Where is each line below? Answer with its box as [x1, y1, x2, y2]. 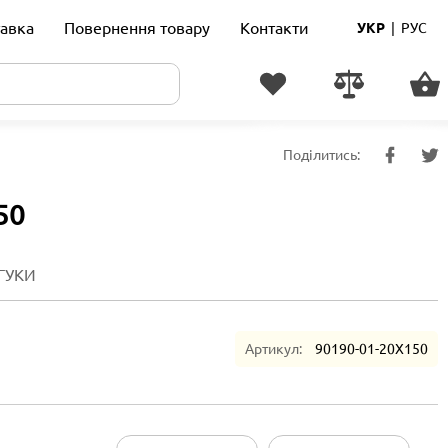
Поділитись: [283, 146, 360, 163]
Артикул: [245, 340, 302, 357]
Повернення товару [64, 18, 210, 37]
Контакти [240, 18, 309, 37]
